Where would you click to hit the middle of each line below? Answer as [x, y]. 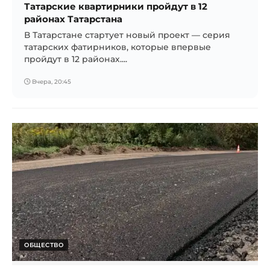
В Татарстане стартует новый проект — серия [127, 35]
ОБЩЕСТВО [44, 245]
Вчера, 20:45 [51, 81]
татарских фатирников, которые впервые [118, 47]
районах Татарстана [73, 19]
